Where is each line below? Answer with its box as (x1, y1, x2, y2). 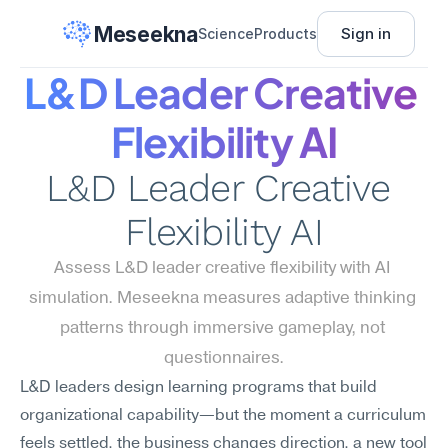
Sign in (340, 24, 391, 43)
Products (253, 25, 317, 42)
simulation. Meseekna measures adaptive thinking (28, 290, 416, 307)
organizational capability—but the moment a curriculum (20, 408, 426, 424)
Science (197, 25, 254, 42)
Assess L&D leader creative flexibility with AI (54, 260, 390, 277)
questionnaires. (164, 350, 284, 367)
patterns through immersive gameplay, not (59, 320, 385, 337)
